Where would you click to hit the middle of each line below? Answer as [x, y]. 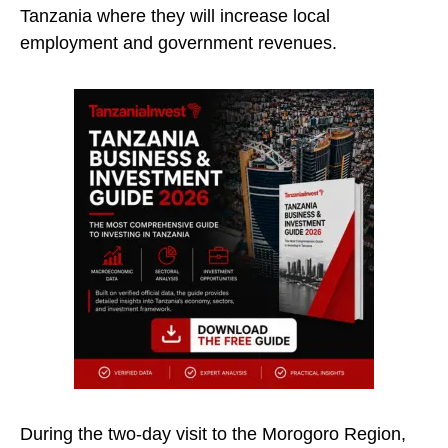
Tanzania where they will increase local [175, 16]
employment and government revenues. [178, 43]
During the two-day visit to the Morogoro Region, [213, 434]
